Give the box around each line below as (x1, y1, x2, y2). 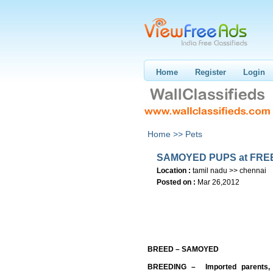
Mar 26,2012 (197, 178, 239, 186)
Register (195, 68, 226, 77)
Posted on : (157, 178, 196, 186)
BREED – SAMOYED (147, 245, 221, 253)
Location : (157, 166, 191, 175)
